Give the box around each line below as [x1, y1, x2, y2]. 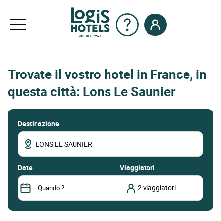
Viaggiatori [119, 162, 155, 172]
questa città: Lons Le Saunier [8, 83, 175, 101]
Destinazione [18, 118, 59, 128]
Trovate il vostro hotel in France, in [8, 66, 207, 83]
